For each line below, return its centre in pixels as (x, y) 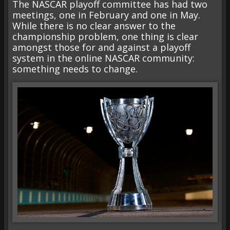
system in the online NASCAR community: (103, 58)
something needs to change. (75, 69)
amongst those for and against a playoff (101, 47)
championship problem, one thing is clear (105, 37)
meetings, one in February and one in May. (106, 15)
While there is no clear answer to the (94, 26)
